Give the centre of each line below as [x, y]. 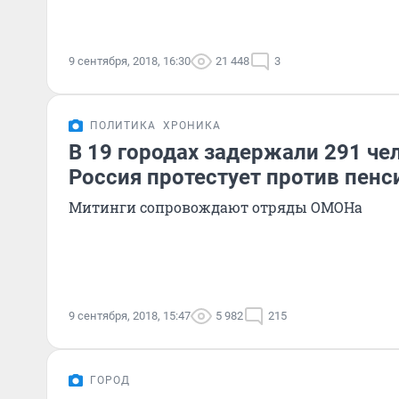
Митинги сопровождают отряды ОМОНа [216, 207]
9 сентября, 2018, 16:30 [130, 61]
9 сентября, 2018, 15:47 [130, 316]
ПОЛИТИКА [123, 126]
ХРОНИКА [192, 126]
